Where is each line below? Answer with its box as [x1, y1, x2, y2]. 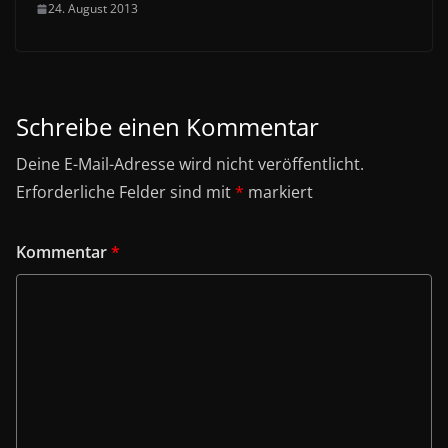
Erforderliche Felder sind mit [16, 181, 235, 204]
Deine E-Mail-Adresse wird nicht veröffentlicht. [16, 153, 364, 176]
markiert [244, 181, 313, 204]
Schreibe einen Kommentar [16, 110, 319, 144]
